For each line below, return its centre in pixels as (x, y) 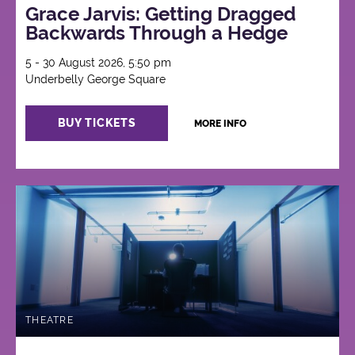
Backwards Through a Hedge (157, 33)
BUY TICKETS (97, 123)
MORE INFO (220, 124)
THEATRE (50, 320)
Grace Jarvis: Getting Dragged (161, 14)
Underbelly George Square (96, 80)
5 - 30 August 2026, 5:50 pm (99, 63)
